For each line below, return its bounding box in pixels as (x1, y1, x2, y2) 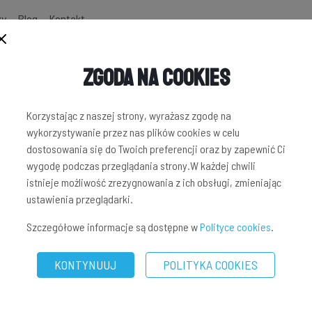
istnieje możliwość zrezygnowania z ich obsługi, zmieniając (26, 175, 281, 189)
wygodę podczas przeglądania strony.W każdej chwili (26, 159, 256, 172)
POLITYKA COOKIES (163, 257, 258, 272)
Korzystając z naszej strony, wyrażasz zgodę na (26, 109, 231, 122)
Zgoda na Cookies (82, 63, 230, 93)
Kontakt (49, 12, 85, 26)
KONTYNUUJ (54, 257, 117, 272)
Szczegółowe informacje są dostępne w (26, 220, 200, 233)
